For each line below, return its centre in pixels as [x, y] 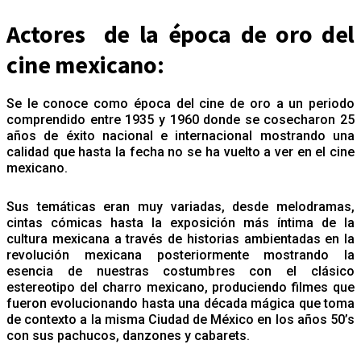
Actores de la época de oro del [180, 33]
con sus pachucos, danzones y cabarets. [128, 335]
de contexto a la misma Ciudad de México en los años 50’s [180, 319]
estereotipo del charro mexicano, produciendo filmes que [180, 287]
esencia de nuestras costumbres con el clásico [180, 271]
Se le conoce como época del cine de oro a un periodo [180, 103]
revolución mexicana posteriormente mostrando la [180, 255]
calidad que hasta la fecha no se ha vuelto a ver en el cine [180, 151]
